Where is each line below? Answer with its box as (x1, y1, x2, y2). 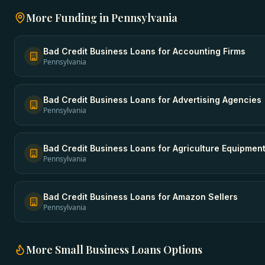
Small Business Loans (55, 243, 161, 257)
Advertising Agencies (173, 95, 261, 105)
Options (161, 243, 202, 257)
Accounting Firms (173, 46, 245, 56)
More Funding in (26, 11, 111, 25)
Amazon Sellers (173, 192, 238, 202)
